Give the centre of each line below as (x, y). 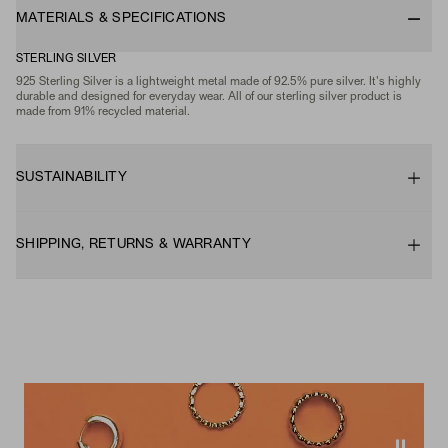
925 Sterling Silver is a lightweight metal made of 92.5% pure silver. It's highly (218, 82)
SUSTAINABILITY (71, 177)
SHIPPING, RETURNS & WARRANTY (133, 244)
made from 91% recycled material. (103, 112)
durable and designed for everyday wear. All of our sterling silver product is (209, 97)
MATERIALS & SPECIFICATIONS (121, 18)
